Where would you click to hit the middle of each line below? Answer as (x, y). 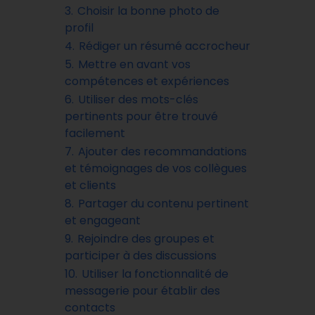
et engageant (103, 220)
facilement (95, 133)
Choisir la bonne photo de (148, 11)
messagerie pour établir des (142, 291)
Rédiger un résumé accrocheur (165, 46)
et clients (90, 185)
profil (79, 28)
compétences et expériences (147, 81)
